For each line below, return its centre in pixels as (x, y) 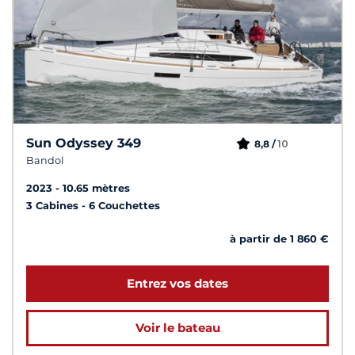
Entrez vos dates (177, 283)
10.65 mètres (96, 189)
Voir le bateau (177, 327)
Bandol (45, 161)
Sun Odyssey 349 (84, 143)
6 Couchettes (124, 206)
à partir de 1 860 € (279, 239)
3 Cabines (54, 206)
